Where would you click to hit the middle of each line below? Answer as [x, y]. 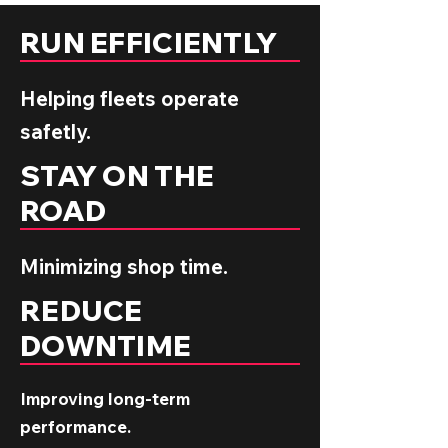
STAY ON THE [117, 175]
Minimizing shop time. [124, 266]
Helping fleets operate [129, 98]
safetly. [55, 131]
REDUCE [81, 310]
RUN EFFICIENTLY [149, 42]
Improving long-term [105, 398]
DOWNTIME [106, 345]
